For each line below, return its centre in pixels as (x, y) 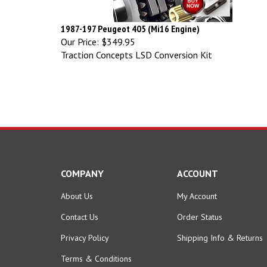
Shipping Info (201, 232)
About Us (77, 190)
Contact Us (80, 211)
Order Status (200, 211)
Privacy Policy (85, 232)
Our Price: (80, 36)
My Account (197, 190)
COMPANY (82, 168)
